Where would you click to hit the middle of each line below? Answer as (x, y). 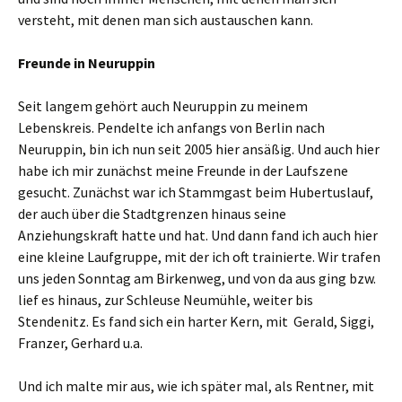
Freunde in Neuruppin (87, 63)
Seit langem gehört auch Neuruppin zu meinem (163, 106)
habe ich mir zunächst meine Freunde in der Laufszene (183, 170)
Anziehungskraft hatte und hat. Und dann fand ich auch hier (198, 235)
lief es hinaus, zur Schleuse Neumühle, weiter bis (166, 300)
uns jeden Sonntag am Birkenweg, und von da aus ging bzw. (197, 278)
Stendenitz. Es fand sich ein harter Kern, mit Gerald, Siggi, (197, 321)
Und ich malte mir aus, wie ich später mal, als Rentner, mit (196, 386)
